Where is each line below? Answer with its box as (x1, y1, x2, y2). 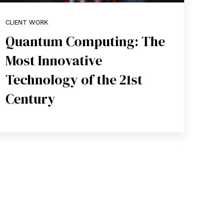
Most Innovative (5, 51, 103, 70)
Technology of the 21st (5, 70, 143, 89)
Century (5, 89, 56, 108)
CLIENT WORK (5, 18, 49, 26)
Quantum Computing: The (5, 31, 165, 51)
